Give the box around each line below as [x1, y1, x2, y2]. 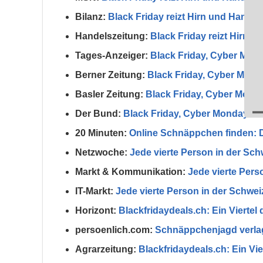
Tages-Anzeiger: [75, 50, 148, 61]
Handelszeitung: [75, 31, 148, 42]
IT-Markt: [75, 186, 113, 197]
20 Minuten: [75, 128, 127, 139]
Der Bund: [75, 109, 121, 119]
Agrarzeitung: [75, 244, 136, 255]
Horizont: [75, 205, 116, 216]
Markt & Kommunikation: [75, 167, 186, 177]
